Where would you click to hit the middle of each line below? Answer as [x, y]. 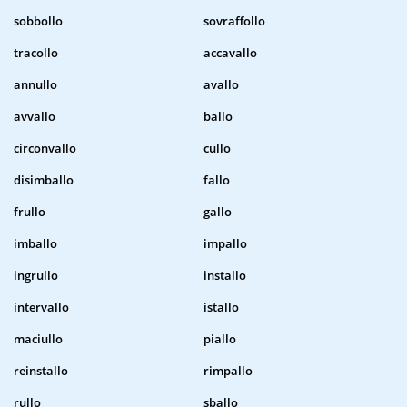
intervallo [41, 308]
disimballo [44, 180]
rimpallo [228, 371]
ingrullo [36, 276]
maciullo [38, 339]
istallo [221, 308]
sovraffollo [234, 21]
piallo [220, 339]
